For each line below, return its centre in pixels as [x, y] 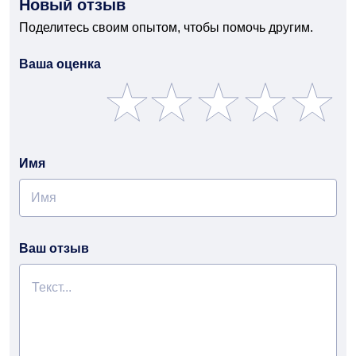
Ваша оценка [60, 64]
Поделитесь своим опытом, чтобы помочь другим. [166, 27]
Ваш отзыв [54, 248]
